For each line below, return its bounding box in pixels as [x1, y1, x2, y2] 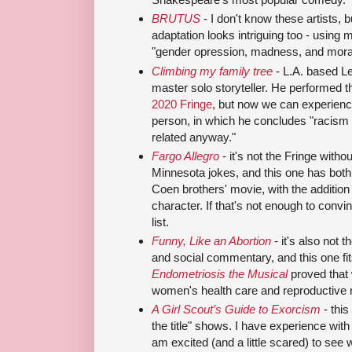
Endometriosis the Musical [152, 267, 288, 281]
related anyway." [152, 130, 236, 144]
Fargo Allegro [152, 148, 219, 163]
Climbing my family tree [152, 64, 273, 78]
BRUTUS [152, 12, 200, 26]
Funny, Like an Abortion [152, 234, 271, 248]
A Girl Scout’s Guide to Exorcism [152, 302, 321, 317]
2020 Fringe [152, 97, 212, 111]
